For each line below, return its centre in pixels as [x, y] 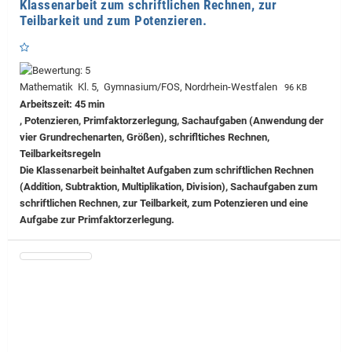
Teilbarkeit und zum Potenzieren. [113, 21]
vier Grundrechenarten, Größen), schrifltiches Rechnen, [145, 137]
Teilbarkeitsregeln [60, 154]
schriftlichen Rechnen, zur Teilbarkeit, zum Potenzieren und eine [164, 203]
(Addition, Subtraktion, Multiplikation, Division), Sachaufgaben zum [169, 187]
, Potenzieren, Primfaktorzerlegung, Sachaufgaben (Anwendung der [172, 121]
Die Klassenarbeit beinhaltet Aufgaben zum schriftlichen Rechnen [167, 170]
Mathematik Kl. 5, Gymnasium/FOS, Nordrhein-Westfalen [151, 87]
